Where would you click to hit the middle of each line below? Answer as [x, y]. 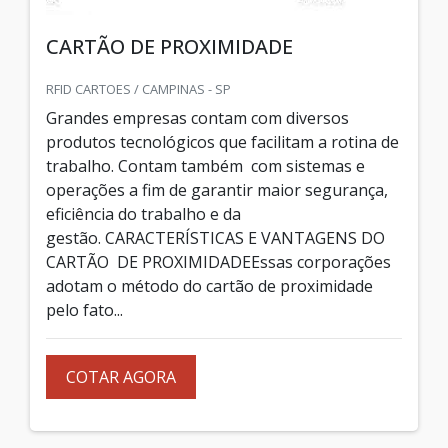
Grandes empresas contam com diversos [197, 117]
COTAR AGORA [121, 376]
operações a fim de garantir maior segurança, [217, 189]
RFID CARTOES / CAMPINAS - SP [138, 88]
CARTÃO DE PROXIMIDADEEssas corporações [218, 261]
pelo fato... [84, 309]
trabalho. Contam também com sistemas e [205, 165]
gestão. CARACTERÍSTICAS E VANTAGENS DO [215, 237]
